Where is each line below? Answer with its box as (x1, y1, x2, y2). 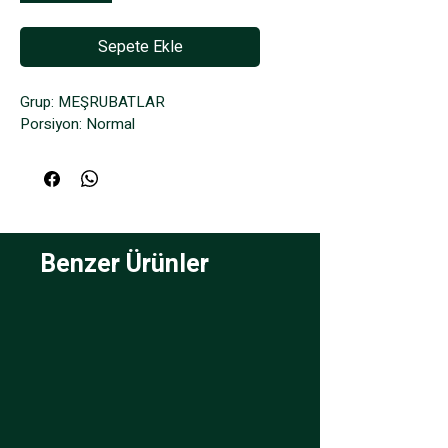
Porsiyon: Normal (20, 113, 135, 135)
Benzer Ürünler (40, 246, 209, 283)
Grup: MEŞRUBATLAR (20, 91, 165, 113)
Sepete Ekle (97, 35, 183, 59)
